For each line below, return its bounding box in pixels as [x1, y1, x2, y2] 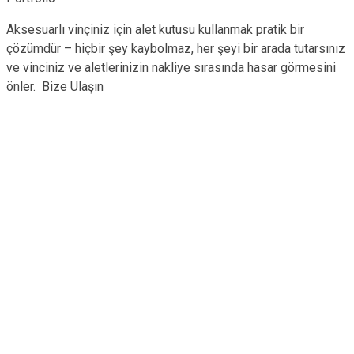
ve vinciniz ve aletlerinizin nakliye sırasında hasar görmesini [6, 60, 336, 76]
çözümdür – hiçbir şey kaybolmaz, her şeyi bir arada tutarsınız [6, 41, 345, 57]
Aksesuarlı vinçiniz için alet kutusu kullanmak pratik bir [6, 22, 304, 38]
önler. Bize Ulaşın [6, 79, 104, 95]
